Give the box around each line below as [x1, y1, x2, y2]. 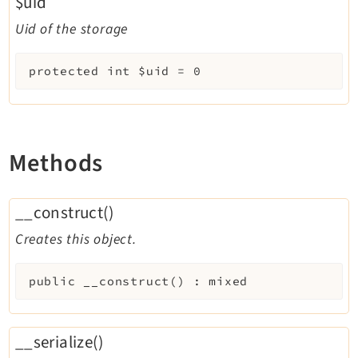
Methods [8, 145, 104, 181]
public [28, 273, 76, 288]
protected [28, 64, 99, 79]
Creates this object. [14, 229, 137, 250]
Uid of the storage [14, 19, 129, 40]
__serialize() [14, 329, 103, 354]
